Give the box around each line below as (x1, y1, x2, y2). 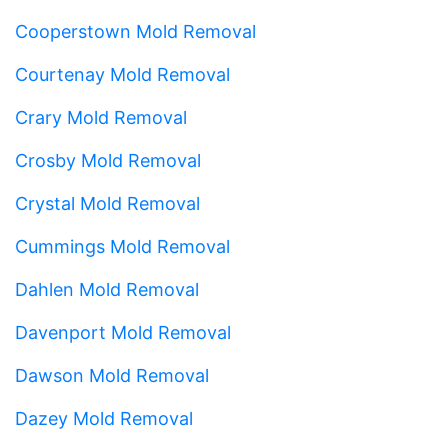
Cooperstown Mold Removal (15, 20, 256, 42)
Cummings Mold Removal (15, 235, 230, 257)
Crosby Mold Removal (15, 149, 201, 171)
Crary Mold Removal (15, 106, 187, 128)
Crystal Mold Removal (15, 192, 200, 214)
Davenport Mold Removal (15, 321, 231, 343)
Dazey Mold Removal (15, 407, 193, 429)
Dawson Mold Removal (15, 364, 209, 386)
